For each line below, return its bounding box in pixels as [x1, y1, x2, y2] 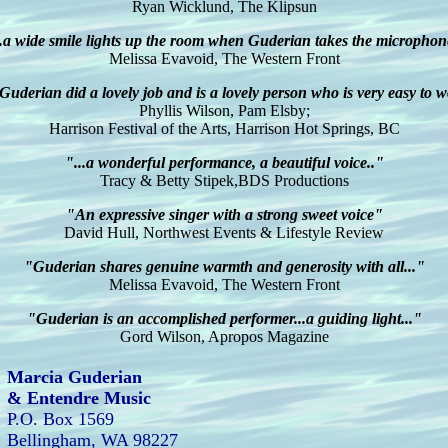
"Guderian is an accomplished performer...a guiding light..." [26, 310, 422, 327]
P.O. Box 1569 [7, 409, 114, 429]
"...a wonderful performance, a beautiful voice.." [64, 154, 384, 171]
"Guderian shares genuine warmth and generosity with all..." [23, 258, 425, 275]
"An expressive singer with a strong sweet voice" [65, 206, 383, 223]
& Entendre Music [7, 388, 151, 408]
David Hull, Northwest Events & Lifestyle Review [64, 224, 384, 241]
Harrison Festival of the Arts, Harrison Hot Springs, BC [48, 120, 400, 137]
